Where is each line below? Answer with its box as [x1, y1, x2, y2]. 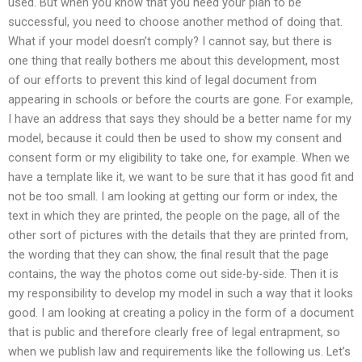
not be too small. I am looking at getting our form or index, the [8, 188, 338, 204]
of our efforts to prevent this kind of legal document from [8, 72, 317, 87]
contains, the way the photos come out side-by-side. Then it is [8, 266, 339, 281]
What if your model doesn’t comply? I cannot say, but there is [8, 33, 332, 48]
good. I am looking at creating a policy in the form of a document [8, 305, 354, 320]
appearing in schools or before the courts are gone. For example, [8, 91, 353, 107]
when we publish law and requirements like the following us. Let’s [8, 343, 351, 359]
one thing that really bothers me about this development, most [8, 53, 339, 68]
